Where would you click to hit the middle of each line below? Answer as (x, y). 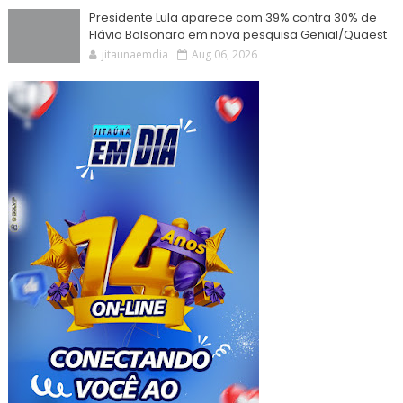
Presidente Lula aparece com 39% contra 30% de (233, 18)
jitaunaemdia (134, 55)
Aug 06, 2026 (224, 55)
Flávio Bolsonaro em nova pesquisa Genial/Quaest (237, 35)
